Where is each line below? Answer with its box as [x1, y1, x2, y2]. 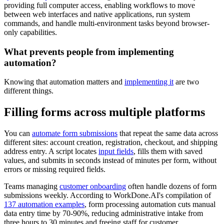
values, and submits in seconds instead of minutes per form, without [4, 156, 216, 165]
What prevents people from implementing [4, 46, 174, 57]
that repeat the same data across [117, 129, 218, 138]
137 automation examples [4, 200, 84, 209]
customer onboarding [59, 182, 126, 191]
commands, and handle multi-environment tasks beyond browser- [4, 18, 209, 27]
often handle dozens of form [126, 182, 216, 191]
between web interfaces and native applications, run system [4, 9, 190, 18]
